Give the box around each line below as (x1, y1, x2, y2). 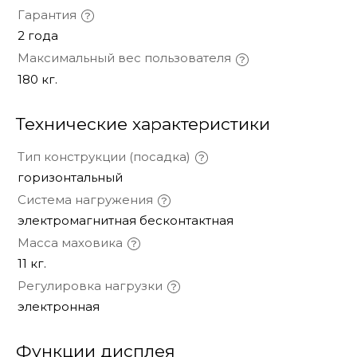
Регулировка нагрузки (18, 277, 163, 293)
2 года (18, 28, 58, 44)
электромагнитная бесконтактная (18, 212, 233, 228)
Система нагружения (18, 191, 153, 207)
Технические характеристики (16, 113, 270, 134)
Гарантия (18, 7, 76, 23)
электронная (18, 298, 100, 314)
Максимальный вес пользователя (18, 50, 231, 66)
